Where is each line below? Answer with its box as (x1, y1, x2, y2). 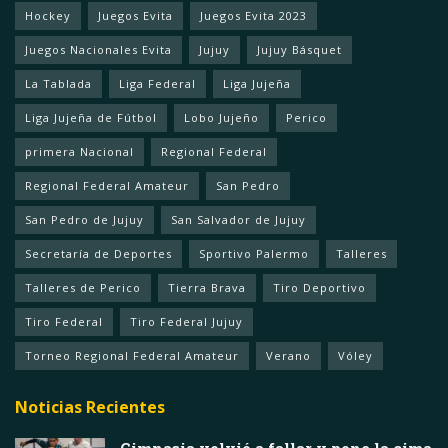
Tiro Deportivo (273, 279, 366, 295)
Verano (266, 347, 311, 363)
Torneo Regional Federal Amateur (25, 347, 239, 363)
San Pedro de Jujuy (25, 211, 144, 227)
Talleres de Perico (25, 279, 141, 295)
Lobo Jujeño (184, 109, 259, 125)
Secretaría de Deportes (25, 245, 172, 261)
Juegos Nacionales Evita (25, 41, 172, 57)
